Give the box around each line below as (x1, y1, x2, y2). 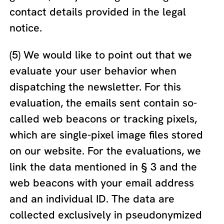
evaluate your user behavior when (9, 63, 177, 78)
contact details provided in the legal (9, 4, 186, 19)
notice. (9, 20, 42, 35)
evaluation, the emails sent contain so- (9, 95, 197, 110)
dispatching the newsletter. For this (9, 79, 181, 94)
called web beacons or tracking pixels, (9, 111, 197, 126)
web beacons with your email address (9, 175, 194, 190)
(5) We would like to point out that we (9, 47, 192, 62)
